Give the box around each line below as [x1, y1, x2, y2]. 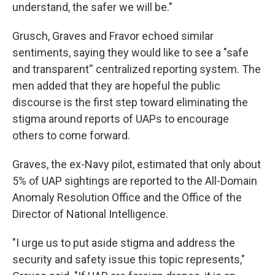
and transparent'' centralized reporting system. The [12, 62, 261, 76]
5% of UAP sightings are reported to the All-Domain [12, 174, 257, 187]
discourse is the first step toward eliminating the [12, 95, 248, 109]
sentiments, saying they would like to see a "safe [12, 45, 249, 59]
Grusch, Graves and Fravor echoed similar [12, 29, 214, 42]
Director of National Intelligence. [12, 207, 168, 220]
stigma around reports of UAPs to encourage [12, 112, 229, 125]
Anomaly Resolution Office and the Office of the [12, 190, 242, 204]
